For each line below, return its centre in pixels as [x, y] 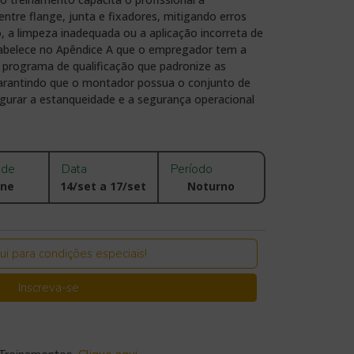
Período [191, 169]
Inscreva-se [48, 288]
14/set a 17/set [104, 186]
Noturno [211, 186]
